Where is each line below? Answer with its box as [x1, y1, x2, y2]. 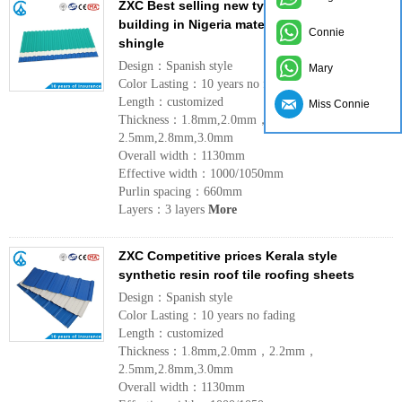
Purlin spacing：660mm [118, 185, 242, 198]
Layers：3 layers [118, 203, 208, 216]
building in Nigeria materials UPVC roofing [118, 17, 377, 31]
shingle [118, 36, 164, 50]
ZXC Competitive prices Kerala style [118, 249, 337, 263]
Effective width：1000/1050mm [118, 167, 284, 180]
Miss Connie [309, 98, 370, 110]
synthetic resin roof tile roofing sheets [118, 267, 354, 282]
